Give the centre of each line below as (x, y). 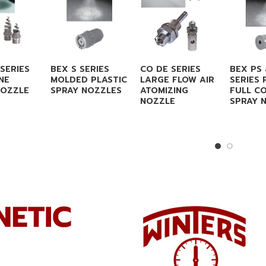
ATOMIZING (164, 90)
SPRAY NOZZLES (86, 90)
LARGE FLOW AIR (177, 80)
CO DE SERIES (170, 69)
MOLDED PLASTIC (88, 80)
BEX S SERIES (80, 69)
